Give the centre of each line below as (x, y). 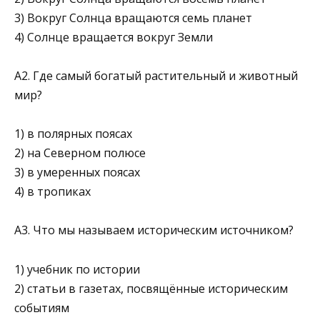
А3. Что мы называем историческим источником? (154, 230)
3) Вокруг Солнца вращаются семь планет (133, 17)
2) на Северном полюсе (80, 153)
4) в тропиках (52, 192)
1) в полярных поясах (73, 134)
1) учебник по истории (77, 269)
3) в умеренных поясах (77, 172)
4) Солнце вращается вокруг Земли (114, 37)
